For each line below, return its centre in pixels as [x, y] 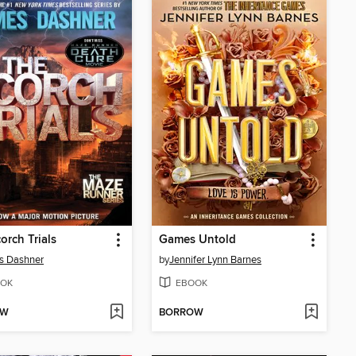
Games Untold [197, 240]
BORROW [181, 313]
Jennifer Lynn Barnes [215, 260]
